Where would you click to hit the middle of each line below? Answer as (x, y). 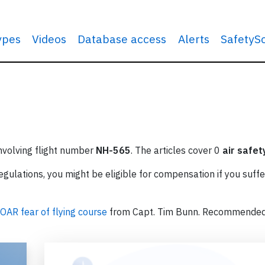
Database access (122, 39)
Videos (49, 39)
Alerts (193, 39)
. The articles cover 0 (177, 150)
